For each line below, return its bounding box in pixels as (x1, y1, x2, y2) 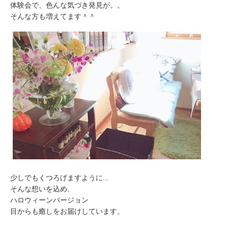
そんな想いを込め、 (10, 185, 74, 193)
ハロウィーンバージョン (10, 196, 89, 205)
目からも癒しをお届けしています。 (10, 207, 124, 216)
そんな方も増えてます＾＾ (10, 12, 96, 21)
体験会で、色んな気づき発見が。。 (10, 1, 124, 10)
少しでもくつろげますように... (10, 174, 109, 182)
